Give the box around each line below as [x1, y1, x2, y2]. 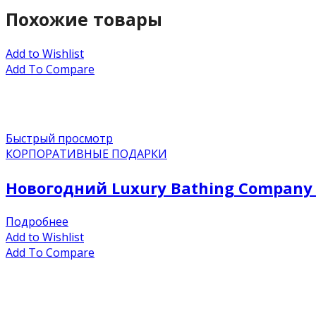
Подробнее [6, 213, 68, 229]
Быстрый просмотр [6, 130, 113, 146]
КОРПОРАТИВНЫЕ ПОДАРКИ [6, 145, 167, 162]
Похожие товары [6, 7, 162, 31]
